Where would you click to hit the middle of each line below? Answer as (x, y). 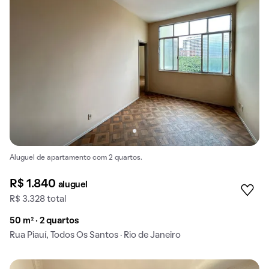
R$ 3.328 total (38, 199)
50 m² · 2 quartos (44, 221)
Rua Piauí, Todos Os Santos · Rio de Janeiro (95, 235)
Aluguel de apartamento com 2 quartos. (76, 158)
